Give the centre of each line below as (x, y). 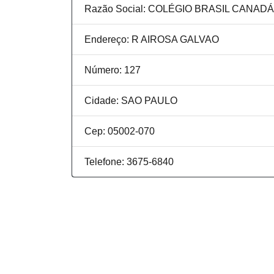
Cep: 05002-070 (120, 131)
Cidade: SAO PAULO (131, 101)
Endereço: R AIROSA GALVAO (152, 39)
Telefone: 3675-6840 (129, 162)
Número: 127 (113, 70)
